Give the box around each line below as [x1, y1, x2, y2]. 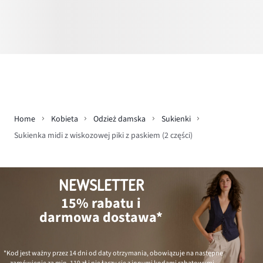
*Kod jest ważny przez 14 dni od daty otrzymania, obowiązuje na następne [3, 248, 223, 258]
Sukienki [161, 113, 191, 125]
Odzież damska [93, 113, 146, 125]
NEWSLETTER [58, 177, 144, 195]
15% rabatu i [61, 193, 141, 214]
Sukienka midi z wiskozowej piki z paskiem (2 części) [14, 130, 193, 142]
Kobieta [50, 113, 78, 125]
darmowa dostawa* [39, 207, 163, 228]
